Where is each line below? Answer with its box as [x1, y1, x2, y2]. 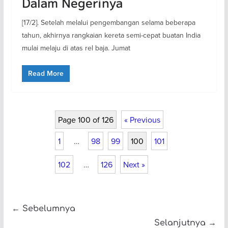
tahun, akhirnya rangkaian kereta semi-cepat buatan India [21, 30, 201, 41]
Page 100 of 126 [58, 114, 114, 126]
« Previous [124, 114, 161, 126]
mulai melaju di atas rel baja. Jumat [21, 43, 130, 53]
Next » [123, 158, 146, 170]
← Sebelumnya [11, 204, 75, 213]
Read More [27, 69, 64, 78]
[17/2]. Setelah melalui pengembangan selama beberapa [21, 17, 195, 28]
